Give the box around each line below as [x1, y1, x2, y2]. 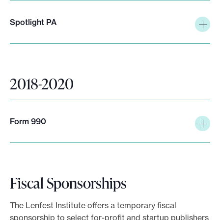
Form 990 [10, 116, 46, 126]
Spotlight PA [10, 17, 56, 27]
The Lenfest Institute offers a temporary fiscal [10, 200, 176, 210]
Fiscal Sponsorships [10, 172, 127, 193]
